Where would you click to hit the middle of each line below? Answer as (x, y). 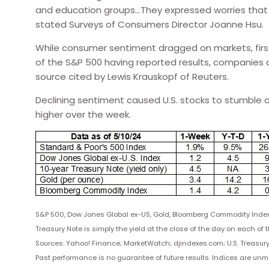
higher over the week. (83, 114)
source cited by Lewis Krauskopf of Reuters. (132, 77)
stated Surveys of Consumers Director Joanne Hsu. (150, 24)
